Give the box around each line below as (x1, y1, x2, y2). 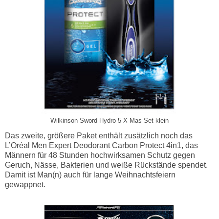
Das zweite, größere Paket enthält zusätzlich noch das (5, 131, 193, 140)
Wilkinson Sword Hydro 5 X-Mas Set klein (50, 117, 169, 124)
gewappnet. (5, 180, 45, 189)
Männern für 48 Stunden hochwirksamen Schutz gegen (5, 151, 195, 159)
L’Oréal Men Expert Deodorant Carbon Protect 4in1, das (5, 141, 198, 150)
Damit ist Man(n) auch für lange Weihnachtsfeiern (5, 170, 175, 179)
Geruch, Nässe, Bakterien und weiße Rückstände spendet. (5, 160, 208, 169)
